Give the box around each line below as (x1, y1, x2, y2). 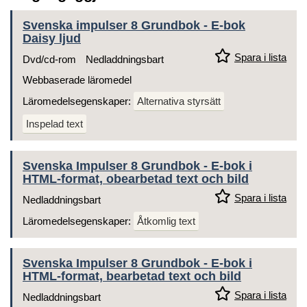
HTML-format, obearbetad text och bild (23, 172, 249, 186)
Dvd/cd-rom (23, 53, 76, 66)
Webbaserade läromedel (23, 74, 132, 86)
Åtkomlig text (137, 215, 195, 228)
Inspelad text (26, 118, 83, 130)
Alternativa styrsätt (137, 95, 221, 108)
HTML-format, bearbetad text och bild (23, 269, 241, 284)
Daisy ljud (23, 32, 81, 46)
